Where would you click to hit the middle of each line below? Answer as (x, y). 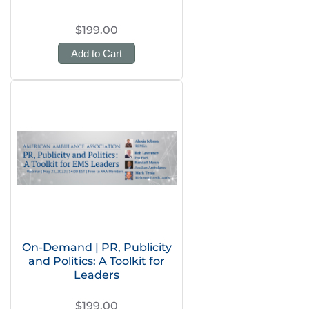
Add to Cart (97, 53)
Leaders (97, 275)
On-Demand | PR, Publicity (97, 247)
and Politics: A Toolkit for (97, 261)
